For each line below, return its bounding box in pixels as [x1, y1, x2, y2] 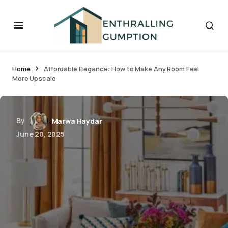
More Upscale [12, 74, 56, 83]
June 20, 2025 [16, 129, 65, 139]
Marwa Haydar [51, 116, 102, 126]
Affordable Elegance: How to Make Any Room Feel [44, 64, 199, 73]
